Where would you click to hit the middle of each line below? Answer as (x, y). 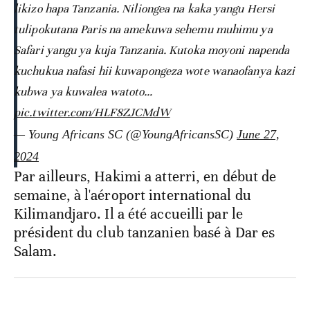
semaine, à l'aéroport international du (133, 195)
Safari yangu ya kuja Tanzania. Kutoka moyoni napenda (152, 50)
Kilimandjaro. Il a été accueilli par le (128, 213)
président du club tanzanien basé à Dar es (145, 232)
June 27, (258, 134)
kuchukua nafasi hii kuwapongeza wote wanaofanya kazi (155, 71)
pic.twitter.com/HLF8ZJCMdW (92, 112)
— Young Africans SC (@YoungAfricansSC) (125, 134)
